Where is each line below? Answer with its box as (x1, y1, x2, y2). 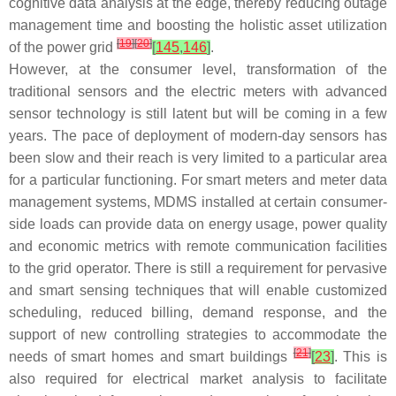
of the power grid (9, 40, 117, 56)
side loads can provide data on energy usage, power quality (9, 217, 387, 232)
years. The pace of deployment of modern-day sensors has (9, 128, 387, 144)
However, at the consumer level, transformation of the (9, 62, 387, 78)
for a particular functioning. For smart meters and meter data (9, 172, 387, 188)
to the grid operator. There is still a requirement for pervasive (9, 261, 387, 277)
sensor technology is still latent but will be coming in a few (9, 106, 387, 122)
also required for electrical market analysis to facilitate (9, 371, 387, 387)
